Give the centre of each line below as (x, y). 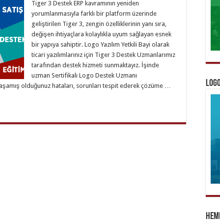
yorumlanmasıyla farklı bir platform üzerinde (94, 14)
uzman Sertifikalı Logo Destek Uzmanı (84, 75)
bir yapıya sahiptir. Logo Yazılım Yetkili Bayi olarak (100, 44)
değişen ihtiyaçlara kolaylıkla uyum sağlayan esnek (101, 34)
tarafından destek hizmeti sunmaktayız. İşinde (95, 65)
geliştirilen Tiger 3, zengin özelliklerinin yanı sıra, (99, 24)
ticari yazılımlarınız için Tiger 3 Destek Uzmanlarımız (103, 55)
